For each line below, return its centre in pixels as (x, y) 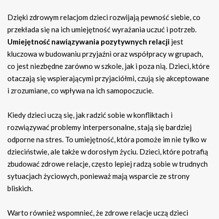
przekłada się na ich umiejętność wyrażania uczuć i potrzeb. (102, 30)
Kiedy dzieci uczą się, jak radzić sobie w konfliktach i (90, 115)
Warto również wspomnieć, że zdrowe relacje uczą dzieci (98, 213)
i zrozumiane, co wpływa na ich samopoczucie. (80, 91)
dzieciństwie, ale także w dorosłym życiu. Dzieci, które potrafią (108, 152)
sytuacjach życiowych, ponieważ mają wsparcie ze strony (99, 176)
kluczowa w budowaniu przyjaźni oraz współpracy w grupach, (105, 54)
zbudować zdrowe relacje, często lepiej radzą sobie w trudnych (108, 164)
